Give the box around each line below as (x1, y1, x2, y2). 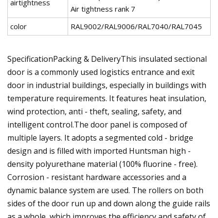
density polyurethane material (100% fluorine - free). (7, 158, 198, 169)
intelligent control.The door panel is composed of (7, 119, 187, 130)
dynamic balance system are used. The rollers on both (7, 184, 203, 196)
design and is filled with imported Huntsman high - (7, 145, 191, 156)
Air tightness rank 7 (71, 3, 135, 14)
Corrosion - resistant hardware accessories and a (7, 171, 186, 182)
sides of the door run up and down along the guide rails (7, 198, 210, 209)
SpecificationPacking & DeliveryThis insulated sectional (7, 53, 207, 64)
